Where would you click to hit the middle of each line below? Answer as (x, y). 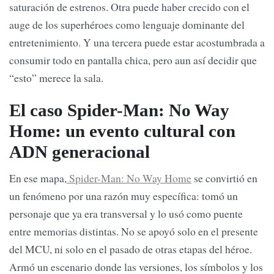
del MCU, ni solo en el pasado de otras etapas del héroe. (131, 249)
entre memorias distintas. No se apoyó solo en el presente (134, 231)
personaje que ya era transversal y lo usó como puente (126, 213)
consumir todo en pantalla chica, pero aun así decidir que (133, 60)
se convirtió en (224, 178)
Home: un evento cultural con (122, 131)
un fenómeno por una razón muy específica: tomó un (124, 195)
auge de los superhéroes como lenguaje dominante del (127, 25)
